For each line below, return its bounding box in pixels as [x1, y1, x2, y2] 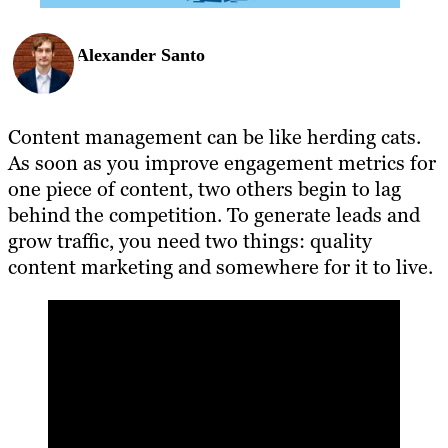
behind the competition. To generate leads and [8, 201, 420, 228]
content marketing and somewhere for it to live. [8, 253, 433, 280]
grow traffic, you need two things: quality [8, 227, 372, 254]
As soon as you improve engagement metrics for [8, 149, 436, 176]
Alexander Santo [76, 45, 205, 66]
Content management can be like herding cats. [8, 123, 421, 150]
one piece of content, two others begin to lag [8, 175, 401, 202]
